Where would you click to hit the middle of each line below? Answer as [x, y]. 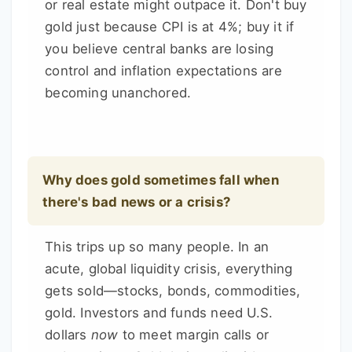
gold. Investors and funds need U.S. [159, 313]
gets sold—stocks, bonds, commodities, [173, 291]
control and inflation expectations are [163, 71]
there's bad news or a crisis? [136, 202]
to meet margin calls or [194, 335]
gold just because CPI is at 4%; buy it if [170, 27]
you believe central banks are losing [159, 49]
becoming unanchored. [118, 93]
